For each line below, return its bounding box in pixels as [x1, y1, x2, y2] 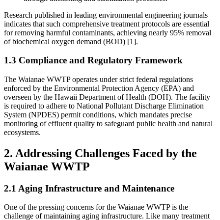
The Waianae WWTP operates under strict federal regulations [4, 75, 193, 83]
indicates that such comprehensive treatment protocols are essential [4, 19, 209, 28]
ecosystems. [4, 128, 41, 137]
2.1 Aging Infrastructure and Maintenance [4, 183, 174, 193]
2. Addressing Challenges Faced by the [4, 146, 197, 160]
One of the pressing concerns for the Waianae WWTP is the [4, 203, 188, 212]
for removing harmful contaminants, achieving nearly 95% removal [4, 28, 211, 37]
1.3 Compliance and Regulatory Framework [4, 55, 183, 66]
